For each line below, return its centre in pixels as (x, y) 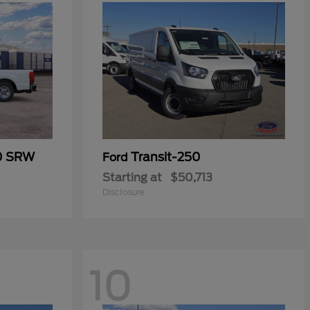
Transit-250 (166, 157)
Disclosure (124, 192)
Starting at (132, 178)
